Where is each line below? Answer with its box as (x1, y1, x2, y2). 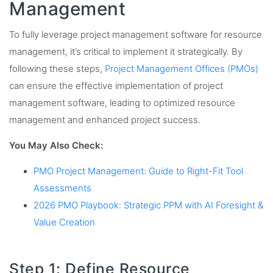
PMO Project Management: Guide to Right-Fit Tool (34, 166, 243, 177)
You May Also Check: (9, 140, 103, 152)
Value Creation (34, 217, 95, 229)
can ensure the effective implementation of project (9, 80, 223, 92)
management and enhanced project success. (9, 115, 203, 126)
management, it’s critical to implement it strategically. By (9, 46, 243, 58)
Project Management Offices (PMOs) (105, 63, 258, 75)
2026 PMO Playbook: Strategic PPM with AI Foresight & (34, 200, 263, 211)
